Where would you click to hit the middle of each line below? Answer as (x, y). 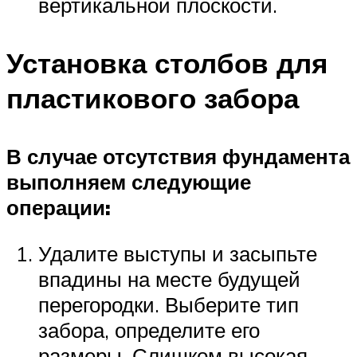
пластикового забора (153, 98)
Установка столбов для (167, 63)
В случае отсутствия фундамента (178, 157)
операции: (59, 208)
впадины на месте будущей (169, 279)
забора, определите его (149, 330)
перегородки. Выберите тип (169, 304)
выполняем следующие (129, 182)
